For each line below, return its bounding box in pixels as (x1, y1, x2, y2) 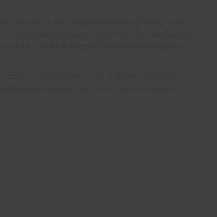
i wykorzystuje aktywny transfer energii (63, 18, 188, 27)
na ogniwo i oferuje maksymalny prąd (66, 42, 186, 50)
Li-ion (11, 18, 30, 27)
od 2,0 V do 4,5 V (10, 42, 66, 50)
